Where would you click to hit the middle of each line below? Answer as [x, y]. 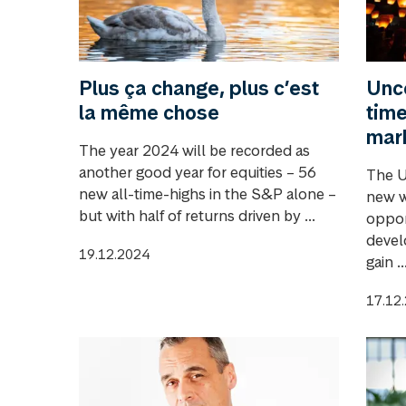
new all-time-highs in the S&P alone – [208, 193]
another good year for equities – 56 [198, 172]
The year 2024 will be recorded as [194, 150]
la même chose [149, 112]
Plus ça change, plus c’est [199, 87]
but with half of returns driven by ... [197, 215]
